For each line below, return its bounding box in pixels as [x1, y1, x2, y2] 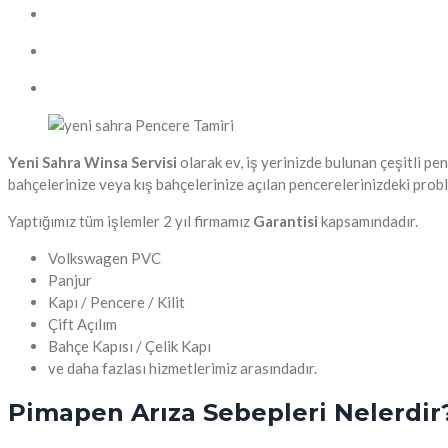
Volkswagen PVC [48, 249, 161, 268]
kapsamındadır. [318, 212, 418, 231]
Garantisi [253, 212, 318, 231]
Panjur [48, 271, 92, 290]
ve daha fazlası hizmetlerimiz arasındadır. [48, 359, 317, 378]
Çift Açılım [48, 315, 117, 334]
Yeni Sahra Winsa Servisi [8, 153, 180, 172]
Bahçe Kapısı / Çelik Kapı [48, 337, 211, 356]
